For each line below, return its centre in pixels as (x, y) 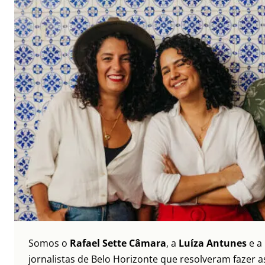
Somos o (49, 243)
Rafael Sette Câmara (118, 243)
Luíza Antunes (213, 243)
